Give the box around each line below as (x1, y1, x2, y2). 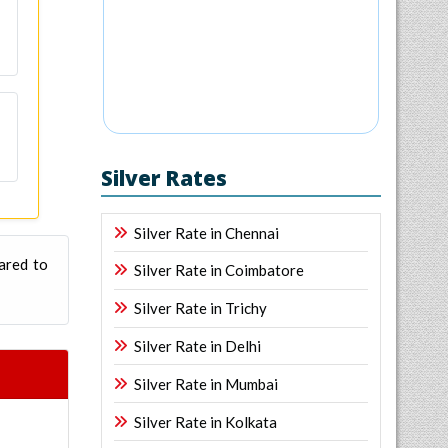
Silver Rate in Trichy (134, 299, 267, 318)
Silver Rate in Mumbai (134, 374, 278, 393)
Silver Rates (101, 164, 227, 193)
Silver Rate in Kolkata (134, 412, 277, 431)
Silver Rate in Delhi (134, 337, 261, 356)
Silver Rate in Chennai (134, 223, 279, 242)
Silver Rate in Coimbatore (134, 261, 304, 280)
